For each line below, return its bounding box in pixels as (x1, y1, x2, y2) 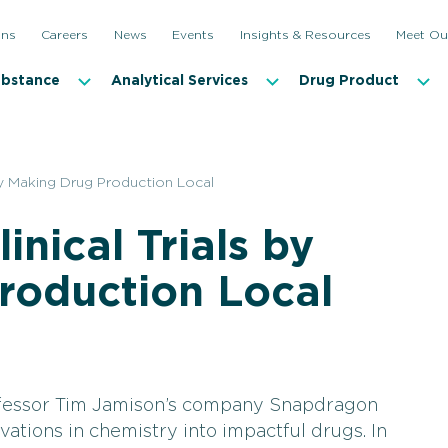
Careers (41, 28, 88, 41)
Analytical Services (111, 73, 248, 88)
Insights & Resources (239, 28, 371, 41)
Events (172, 28, 214, 41)
